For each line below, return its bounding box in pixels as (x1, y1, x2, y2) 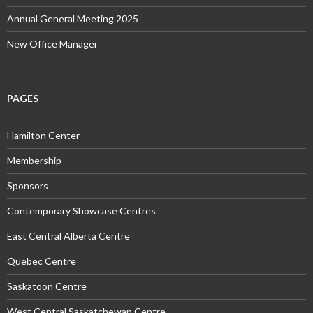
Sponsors (7, 180, 48, 192)
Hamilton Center (7, 129, 80, 142)
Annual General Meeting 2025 (7, 13, 138, 25)
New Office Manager (7, 38, 98, 50)
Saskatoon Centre (7, 280, 87, 293)
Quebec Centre (7, 255, 76, 268)
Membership (7, 154, 61, 167)
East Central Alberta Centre (7, 230, 130, 242)
